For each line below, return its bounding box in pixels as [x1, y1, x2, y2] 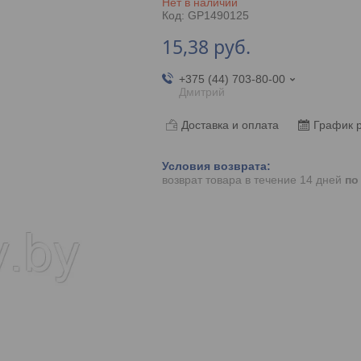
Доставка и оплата [180, 118, 279, 131]
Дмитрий [178, 85, 225, 98]
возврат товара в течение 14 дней [161, 173, 345, 187]
